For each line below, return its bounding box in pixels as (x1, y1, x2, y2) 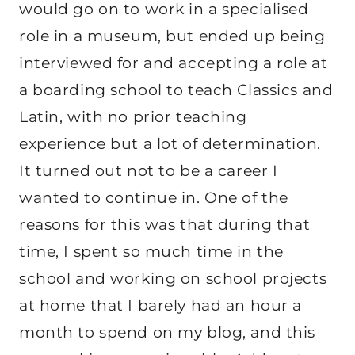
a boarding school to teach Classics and (19, 80, 334, 99)
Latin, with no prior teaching (19, 107, 247, 126)
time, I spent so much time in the (19, 242, 284, 261)
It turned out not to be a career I (19, 161, 278, 180)
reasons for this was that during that (19, 215, 311, 234)
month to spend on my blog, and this (19, 323, 315, 342)
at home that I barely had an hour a (19, 296, 302, 315)
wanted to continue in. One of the (19, 188, 288, 207)
